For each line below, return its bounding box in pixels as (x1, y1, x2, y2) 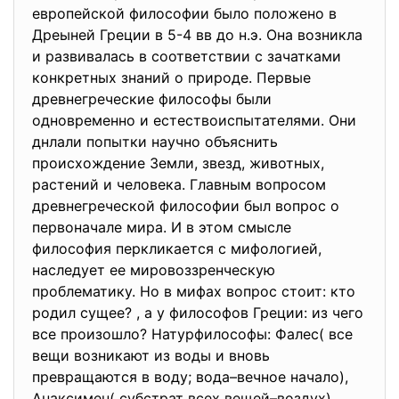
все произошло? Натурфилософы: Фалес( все (32, 325, 353, 343)
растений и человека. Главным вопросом (32, 175, 326, 193)
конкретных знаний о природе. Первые (32, 69, 311, 86)
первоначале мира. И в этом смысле (32, 218, 291, 236)
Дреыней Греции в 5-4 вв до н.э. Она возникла (32, 26, 362, 44)
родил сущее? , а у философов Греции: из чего (32, 304, 363, 322)
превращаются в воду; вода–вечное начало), (32, 368, 348, 386)
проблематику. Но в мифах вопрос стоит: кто (32, 282, 355, 300)
